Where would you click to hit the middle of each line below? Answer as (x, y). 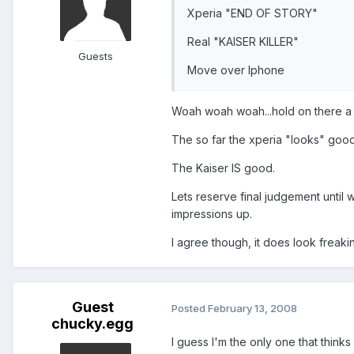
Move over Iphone (236, 70)
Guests (96, 56)
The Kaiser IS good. (223, 168)
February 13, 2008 (252, 308)
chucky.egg (92, 324)
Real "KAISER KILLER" (243, 42)
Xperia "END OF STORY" (252, 13)
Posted (190, 308)
